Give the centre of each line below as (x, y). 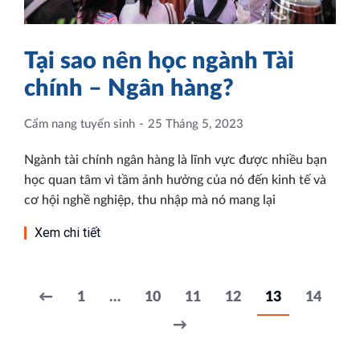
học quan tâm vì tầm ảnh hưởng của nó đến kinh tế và (175, 180)
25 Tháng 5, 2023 (196, 124)
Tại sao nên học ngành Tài (159, 61)
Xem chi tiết (67, 232)
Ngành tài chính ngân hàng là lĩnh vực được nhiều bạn (176, 160)
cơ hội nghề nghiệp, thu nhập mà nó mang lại (150, 200)
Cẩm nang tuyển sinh (80, 124)
